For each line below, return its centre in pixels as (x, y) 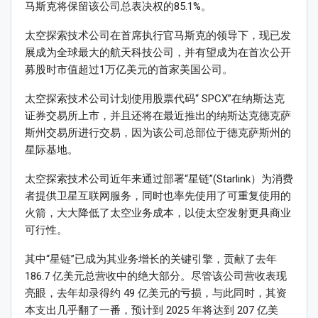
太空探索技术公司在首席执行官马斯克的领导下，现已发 (158, 36)
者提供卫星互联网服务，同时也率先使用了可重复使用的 (158, 196)
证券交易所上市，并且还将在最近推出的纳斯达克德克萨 (158, 116)
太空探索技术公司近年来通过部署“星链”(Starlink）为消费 (159, 179)
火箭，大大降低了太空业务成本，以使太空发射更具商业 (158, 213)
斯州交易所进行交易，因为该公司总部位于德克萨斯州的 (158, 133)
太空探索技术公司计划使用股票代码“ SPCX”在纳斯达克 (155, 99)
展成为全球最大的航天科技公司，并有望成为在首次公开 (158, 53)
